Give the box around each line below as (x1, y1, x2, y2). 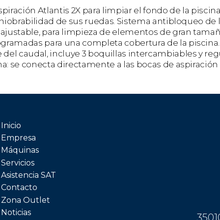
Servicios (1, 158, 34, 167)
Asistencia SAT (1, 170, 56, 180)
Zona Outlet (1, 195, 50, 205)
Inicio (1, 120, 21, 130)
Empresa (1, 133, 36, 142)
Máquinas (1, 145, 39, 155)
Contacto (1, 183, 37, 192)
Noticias (1, 208, 31, 218)
